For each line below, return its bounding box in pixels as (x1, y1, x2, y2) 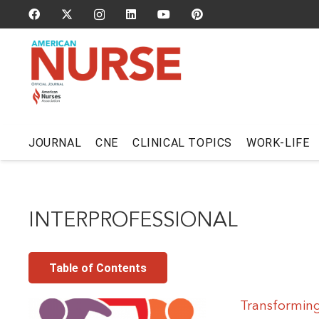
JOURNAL (28, 135, 82, 150)
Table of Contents (48, 261, 147, 275)
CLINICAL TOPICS (132, 135, 233, 150)
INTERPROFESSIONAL (28, 211, 238, 231)
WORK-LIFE (246, 135, 310, 150)
